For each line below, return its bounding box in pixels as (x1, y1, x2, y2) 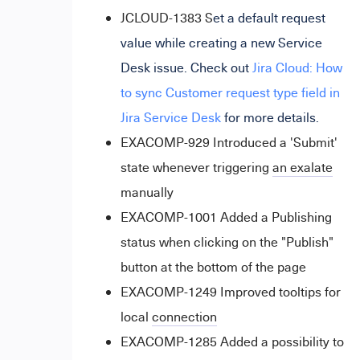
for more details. (220, 108, 319, 126)
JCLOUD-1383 (120, 9, 205, 27)
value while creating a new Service (120, 34, 322, 51)
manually (120, 183, 174, 201)
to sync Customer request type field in (120, 84, 340, 101)
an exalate (272, 158, 333, 176)
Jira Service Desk (120, 108, 221, 126)
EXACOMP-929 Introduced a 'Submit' (120, 133, 337, 151)
